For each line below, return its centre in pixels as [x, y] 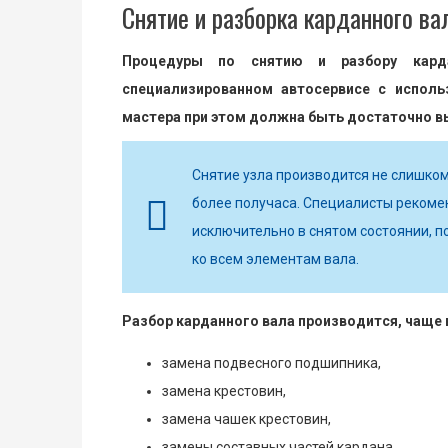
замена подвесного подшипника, [271, 363]
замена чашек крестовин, [246, 419]
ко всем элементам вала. [275, 259]
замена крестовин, [224, 391]
